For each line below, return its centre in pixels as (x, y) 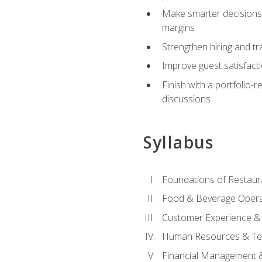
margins (178, 28)
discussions (186, 99)
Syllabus (178, 142)
